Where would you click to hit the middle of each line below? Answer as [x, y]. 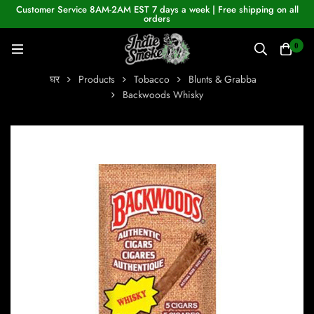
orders [157, 19]
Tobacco [152, 80]
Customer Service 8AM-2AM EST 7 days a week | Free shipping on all [157, 9]
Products [97, 80]
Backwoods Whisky [163, 95]
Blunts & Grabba [223, 80]
